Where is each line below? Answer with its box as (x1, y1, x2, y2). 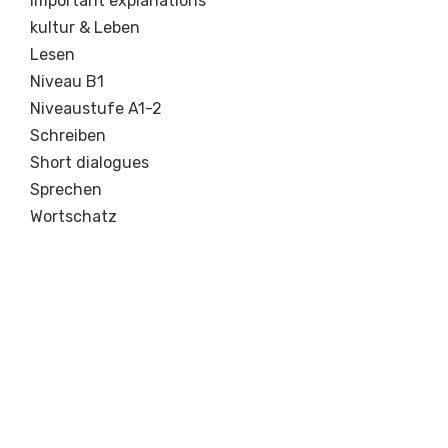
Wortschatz (30, 207, 117, 227)
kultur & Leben (30, 18, 140, 38)
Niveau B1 (30, 72, 104, 92)
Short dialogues (30, 153, 149, 173)
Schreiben (30, 126, 106, 146)
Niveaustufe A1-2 (30, 99, 162, 119)
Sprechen (30, 180, 102, 200)
